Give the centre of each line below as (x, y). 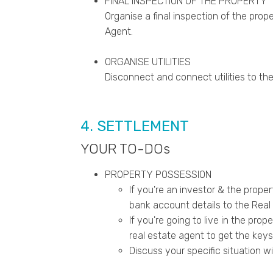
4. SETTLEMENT (136, 126)
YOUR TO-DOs (125, 149)
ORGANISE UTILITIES (148, 62)
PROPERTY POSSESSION (158, 175)
